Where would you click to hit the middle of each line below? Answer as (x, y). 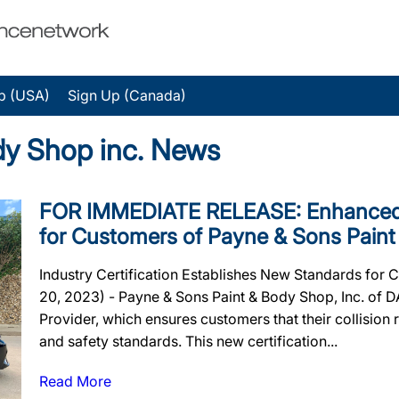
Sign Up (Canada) (127, 95)
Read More (75, 381)
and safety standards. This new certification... (188, 341)
